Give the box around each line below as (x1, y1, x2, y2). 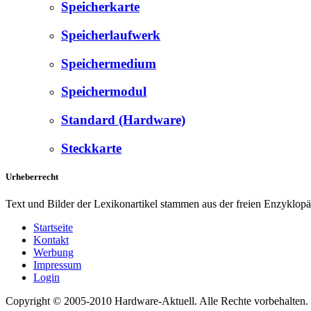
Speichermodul (61, 84, 146, 99)
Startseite (33, 221, 73, 234)
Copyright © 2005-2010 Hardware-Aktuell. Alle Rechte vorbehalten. (6, 295, 308, 308)
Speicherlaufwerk (61, 28, 160, 43)
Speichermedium (61, 56, 156, 71)
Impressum (33, 259, 81, 271)
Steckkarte (61, 140, 121, 155)
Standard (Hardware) (61, 112, 185, 128)
